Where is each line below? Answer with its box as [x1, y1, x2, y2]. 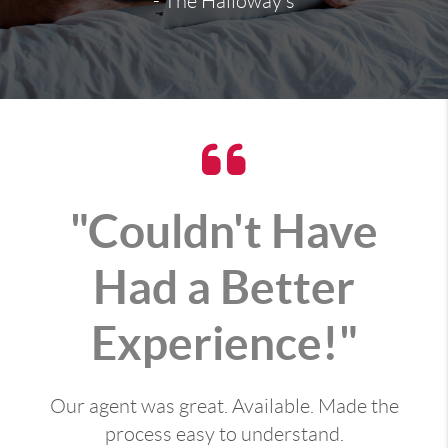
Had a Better [93, 261, 355, 314]
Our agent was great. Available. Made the [49, 395, 399, 418]
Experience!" [90, 317, 358, 370]
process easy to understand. [104, 423, 344, 446]
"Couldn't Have [70, 205, 378, 258]
